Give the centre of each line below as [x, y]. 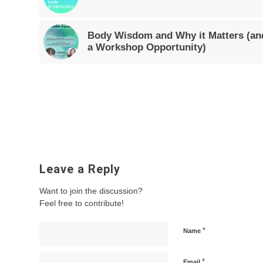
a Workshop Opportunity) [147, 47]
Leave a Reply [80, 169]
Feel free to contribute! [82, 203]
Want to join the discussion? [91, 190]
